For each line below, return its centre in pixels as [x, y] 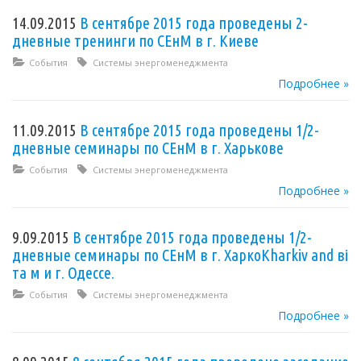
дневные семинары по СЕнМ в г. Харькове [148, 147]
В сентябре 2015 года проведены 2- [194, 23]
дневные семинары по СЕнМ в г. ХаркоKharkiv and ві [180, 255]
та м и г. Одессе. [63, 272]
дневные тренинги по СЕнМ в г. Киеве [135, 40]
